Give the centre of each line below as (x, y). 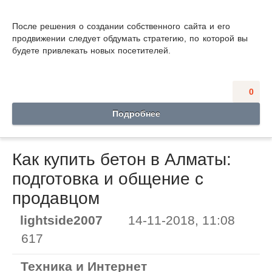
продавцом (56, 198)
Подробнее (136, 113)
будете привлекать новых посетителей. (92, 50)
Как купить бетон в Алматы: (122, 159)
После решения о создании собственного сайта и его (121, 26)
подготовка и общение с (108, 178)
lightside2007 (61, 220)
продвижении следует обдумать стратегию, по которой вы (130, 38)
